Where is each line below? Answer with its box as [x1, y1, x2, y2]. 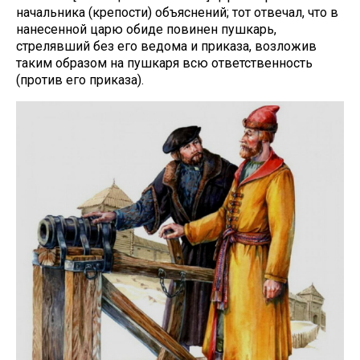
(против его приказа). [16, 72, 144, 88]
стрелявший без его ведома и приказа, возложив [16, 39, 317, 55]
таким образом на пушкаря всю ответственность [16, 55, 313, 72]
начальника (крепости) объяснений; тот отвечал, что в [16, 5, 338, 21]
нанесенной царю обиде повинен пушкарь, [16, 22, 276, 38]
